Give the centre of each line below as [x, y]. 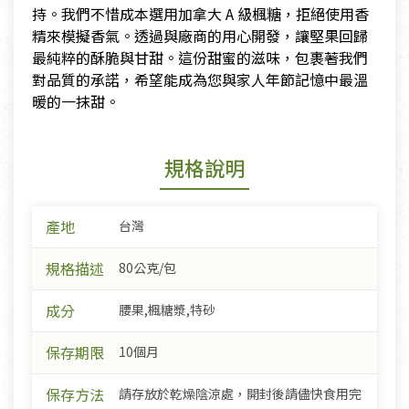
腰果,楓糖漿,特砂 [167, 310]
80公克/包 [147, 268]
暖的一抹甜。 [76, 102]
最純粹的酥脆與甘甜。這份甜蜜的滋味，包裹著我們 [200, 58]
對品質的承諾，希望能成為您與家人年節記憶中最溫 [200, 80]
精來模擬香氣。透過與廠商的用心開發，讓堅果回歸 [200, 36]
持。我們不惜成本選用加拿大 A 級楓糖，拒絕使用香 [200, 14]
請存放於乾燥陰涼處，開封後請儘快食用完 [240, 394]
